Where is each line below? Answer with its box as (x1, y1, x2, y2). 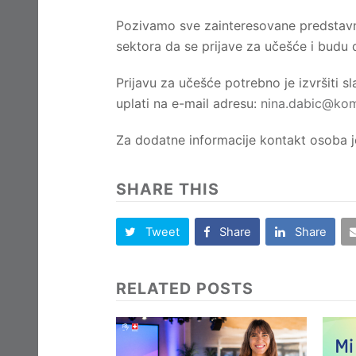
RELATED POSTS (116, 279, 253, 299)
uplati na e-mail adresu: (116, 95, 261, 111)
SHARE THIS (116, 180, 219, 199)
